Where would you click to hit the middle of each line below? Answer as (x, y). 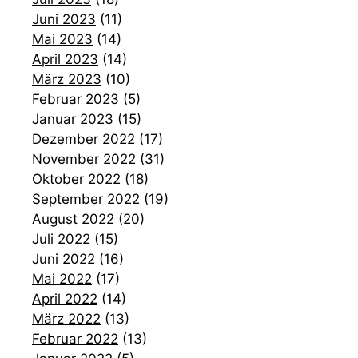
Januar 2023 (73, 119)
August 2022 (73, 219)
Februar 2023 (76, 99)
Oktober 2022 (76, 179)
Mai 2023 (62, 39)
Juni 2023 (64, 19)
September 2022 (86, 199)
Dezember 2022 (84, 139)
